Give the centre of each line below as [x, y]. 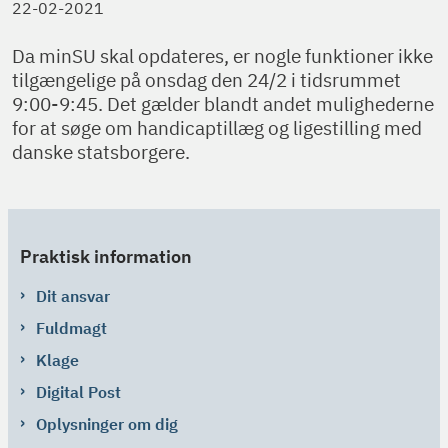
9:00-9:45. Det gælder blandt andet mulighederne [223, 104]
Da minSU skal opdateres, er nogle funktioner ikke [222, 56]
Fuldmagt [71, 327]
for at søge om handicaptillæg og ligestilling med [217, 128]
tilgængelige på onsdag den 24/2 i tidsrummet [206, 80]
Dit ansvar [73, 295]
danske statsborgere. [101, 152]
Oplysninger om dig [107, 423]
